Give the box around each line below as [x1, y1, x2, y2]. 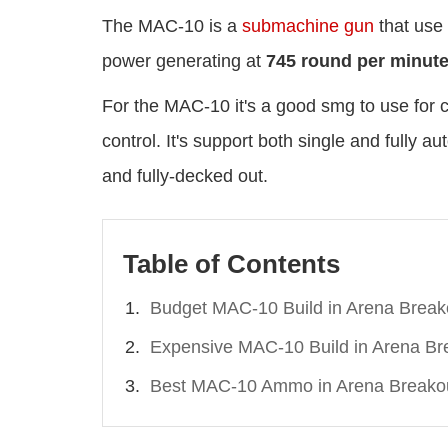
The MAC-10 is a [102, 16, 242, 37]
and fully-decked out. [102, 166, 268, 187]
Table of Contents [123, 249, 340, 280]
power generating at [102, 51, 266, 72]
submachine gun [242, 16, 374, 37]
